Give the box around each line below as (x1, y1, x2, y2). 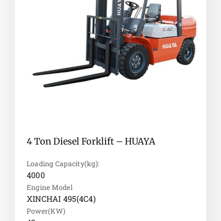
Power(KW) (26, 206, 66, 216)
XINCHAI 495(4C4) (26, 193, 96, 204)
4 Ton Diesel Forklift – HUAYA (26, 136, 155, 147)
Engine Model (26, 183, 73, 192)
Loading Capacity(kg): (26, 159, 100, 169)
